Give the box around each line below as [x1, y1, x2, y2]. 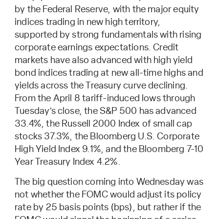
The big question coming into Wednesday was [15, 177, 203, 187]
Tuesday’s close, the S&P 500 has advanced [15, 106, 197, 116]
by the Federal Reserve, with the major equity [15, 4, 199, 14]
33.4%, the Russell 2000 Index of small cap [15, 119, 192, 129]
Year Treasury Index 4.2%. [15, 157, 121, 167]
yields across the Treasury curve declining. [15, 81, 189, 90]
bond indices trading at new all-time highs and [15, 68, 203, 78]
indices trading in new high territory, [15, 17, 161, 27]
